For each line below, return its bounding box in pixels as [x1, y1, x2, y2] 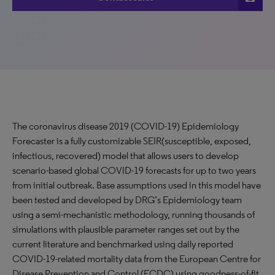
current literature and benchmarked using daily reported [12, 238, 233, 250]
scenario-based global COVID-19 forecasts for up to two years [12, 165, 256, 176]
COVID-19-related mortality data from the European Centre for [12, 253, 261, 265]
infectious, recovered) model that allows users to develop [12, 150, 239, 161]
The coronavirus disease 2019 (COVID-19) [12, 120, 182, 132]
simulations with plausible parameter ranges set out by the [12, 223, 239, 235]
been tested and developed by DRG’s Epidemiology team [12, 194, 242, 206]
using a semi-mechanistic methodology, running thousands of [12, 209, 255, 220]
